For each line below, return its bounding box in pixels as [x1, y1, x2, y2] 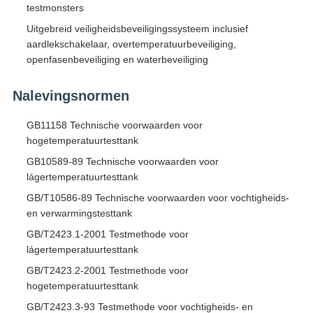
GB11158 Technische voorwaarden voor [26, 119, 203, 131]
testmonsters [26, 2, 84, 14]
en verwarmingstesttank [26, 208, 132, 219]
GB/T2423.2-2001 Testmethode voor [26, 265, 189, 277]
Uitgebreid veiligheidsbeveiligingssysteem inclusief [26, 23, 248, 35]
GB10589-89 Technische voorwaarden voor [26, 156, 219, 168]
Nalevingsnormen [12, 88, 129, 104]
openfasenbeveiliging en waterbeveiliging [26, 54, 208, 66]
